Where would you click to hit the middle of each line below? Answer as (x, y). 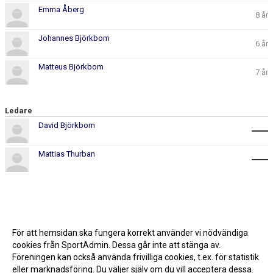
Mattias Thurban (67, 154)
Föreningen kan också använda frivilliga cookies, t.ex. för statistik (136, 257)
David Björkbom (67, 126)
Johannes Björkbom (74, 38)
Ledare (19, 111)
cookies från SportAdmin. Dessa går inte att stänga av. (116, 245)
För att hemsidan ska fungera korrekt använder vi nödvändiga (130, 233)
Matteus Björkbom (71, 67)
